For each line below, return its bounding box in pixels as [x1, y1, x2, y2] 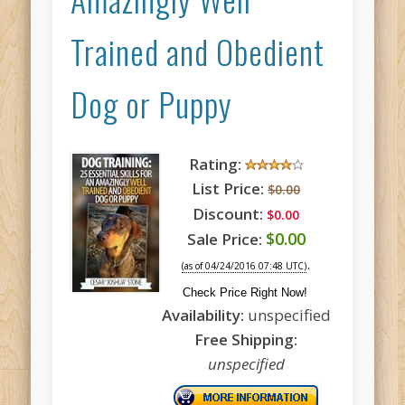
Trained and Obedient [71, 26, 325, 75]
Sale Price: [186, 228, 262, 250]
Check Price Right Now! [182, 285, 307, 299]
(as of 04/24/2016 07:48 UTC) [182, 259, 307, 272]
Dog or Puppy [71, 79, 233, 127]
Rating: [188, 153, 241, 174]
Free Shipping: [194, 328, 298, 350]
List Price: [192, 177, 265, 199]
